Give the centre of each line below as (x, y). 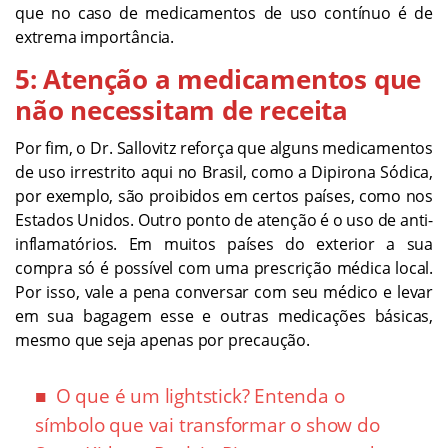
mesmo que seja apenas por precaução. (162, 340)
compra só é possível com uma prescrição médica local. (224, 268)
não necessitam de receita (181, 110)
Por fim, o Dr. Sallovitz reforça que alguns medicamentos (224, 148)
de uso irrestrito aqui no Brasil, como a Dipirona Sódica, (224, 172)
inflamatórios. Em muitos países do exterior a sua (224, 244)
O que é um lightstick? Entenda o (200, 396)
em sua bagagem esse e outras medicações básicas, (224, 316)
